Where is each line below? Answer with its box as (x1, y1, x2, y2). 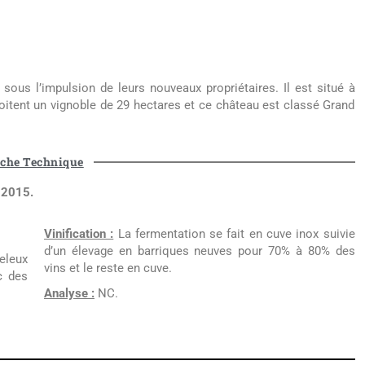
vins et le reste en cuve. (44, 261, 172, 276)
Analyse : (44, 286, 95, 301)
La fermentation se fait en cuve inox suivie (113, 226, 355, 242)
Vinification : (44, 226, 114, 242)
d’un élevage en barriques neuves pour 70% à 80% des (44, 244, 355, 259)
